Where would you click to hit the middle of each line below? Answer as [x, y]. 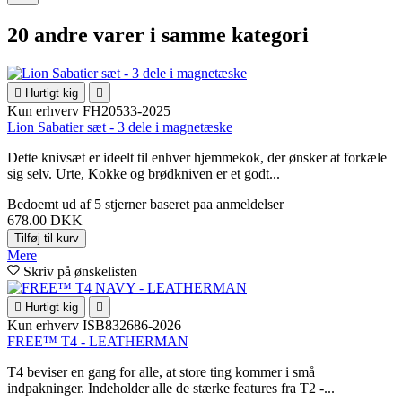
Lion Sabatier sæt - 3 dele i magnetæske [120, 127]
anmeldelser [250, 204]
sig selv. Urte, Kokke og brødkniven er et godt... [144, 173]
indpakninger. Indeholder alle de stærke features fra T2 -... [171, 388]
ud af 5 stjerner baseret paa [139, 204]
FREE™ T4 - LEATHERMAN [98, 341]
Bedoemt [35, 204]
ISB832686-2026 [132, 325]
